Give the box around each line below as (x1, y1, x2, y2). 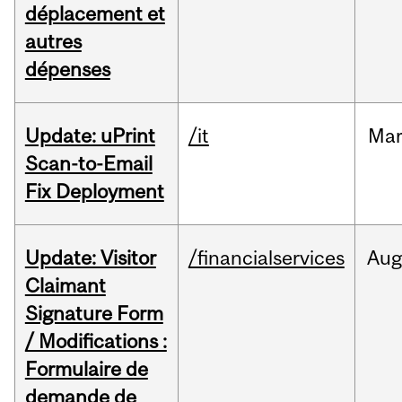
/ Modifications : (24, 329, 167, 354)
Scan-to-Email (24, 152, 153, 176)
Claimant (24, 274, 106, 298)
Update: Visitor (24, 246, 156, 270)
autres (24, 30, 82, 54)
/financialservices (188, 246, 345, 270)
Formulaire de (24, 357, 148, 381)
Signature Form (24, 301, 163, 326)
